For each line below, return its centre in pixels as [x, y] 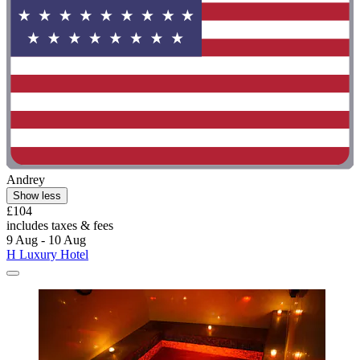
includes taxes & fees [60, 225]
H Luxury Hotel [47, 254]
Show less [37, 195]
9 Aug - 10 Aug [46, 239]
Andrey [26, 179]
